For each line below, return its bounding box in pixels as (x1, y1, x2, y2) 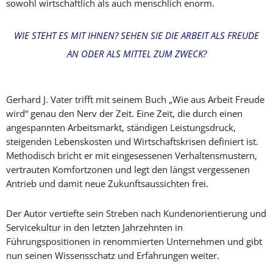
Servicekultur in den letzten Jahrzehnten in (6, 221, 183, 233)
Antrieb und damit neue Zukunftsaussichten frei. (6, 177, 208, 190)
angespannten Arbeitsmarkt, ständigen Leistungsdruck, (6, 121, 236, 133)
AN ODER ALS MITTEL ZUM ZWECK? (66, 48, 207, 60)
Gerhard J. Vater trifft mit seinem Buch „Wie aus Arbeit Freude (6, 93, 264, 105)
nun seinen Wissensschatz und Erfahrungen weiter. (6, 249, 219, 261)
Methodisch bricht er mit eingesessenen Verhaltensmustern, (6, 149, 257, 161)
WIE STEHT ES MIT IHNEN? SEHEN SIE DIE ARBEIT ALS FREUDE (14, 29, 259, 41)
